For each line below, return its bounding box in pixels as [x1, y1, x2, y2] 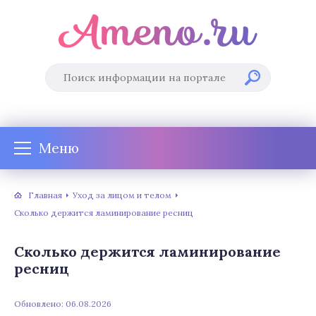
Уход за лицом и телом [73, 189, 171, 200]
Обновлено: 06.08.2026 [14, 298, 111, 309]
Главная [28, 189, 62, 200]
